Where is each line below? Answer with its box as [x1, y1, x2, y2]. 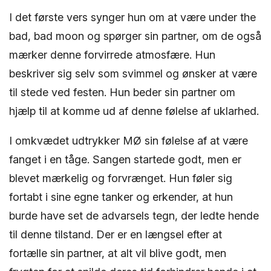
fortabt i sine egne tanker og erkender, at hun [9, 190, 233, 203]
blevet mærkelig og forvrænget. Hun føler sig [9, 171, 232, 184]
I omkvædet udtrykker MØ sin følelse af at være [9, 134, 248, 147]
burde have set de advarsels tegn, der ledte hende [9, 209, 259, 222]
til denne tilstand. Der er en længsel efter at [9, 227, 222, 241]
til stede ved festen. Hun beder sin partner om [9, 85, 235, 99]
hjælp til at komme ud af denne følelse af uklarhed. [9, 104, 259, 117]
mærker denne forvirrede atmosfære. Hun [9, 48, 215, 61]
